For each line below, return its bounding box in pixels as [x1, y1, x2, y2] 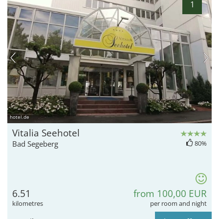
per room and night [150, 198, 207, 208]
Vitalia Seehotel [12, 126, 80, 139]
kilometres [12, 198, 43, 208]
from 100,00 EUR [133, 187, 207, 200]
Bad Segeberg [12, 138, 58, 149]
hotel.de [10, 113, 29, 120]
